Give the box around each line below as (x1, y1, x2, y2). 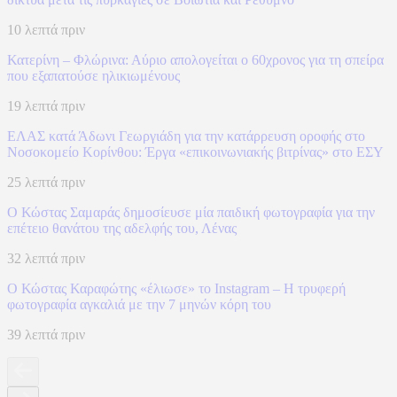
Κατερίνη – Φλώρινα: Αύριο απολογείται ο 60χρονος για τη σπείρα (7, 52, 384, 68)
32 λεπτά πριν (7, 251, 85, 267)
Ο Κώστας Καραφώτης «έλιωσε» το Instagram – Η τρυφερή (7, 281, 346, 297)
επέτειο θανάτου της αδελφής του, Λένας (7, 221, 237, 237)
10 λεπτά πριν (7, 22, 85, 38)
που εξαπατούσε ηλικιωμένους (7, 68, 180, 84)
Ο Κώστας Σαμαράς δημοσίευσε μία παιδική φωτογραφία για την (7, 205, 375, 221)
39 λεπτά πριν (7, 327, 85, 343)
